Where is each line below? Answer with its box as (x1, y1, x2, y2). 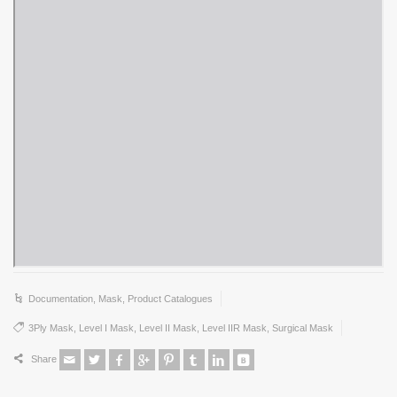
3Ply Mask (28, 323, 74, 333)
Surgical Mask (272, 323, 333, 333)
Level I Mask (79, 323, 134, 333)
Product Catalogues (128, 293, 213, 304)
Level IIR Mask (202, 323, 267, 333)
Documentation (28, 293, 93, 304)
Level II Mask (139, 323, 197, 333)
